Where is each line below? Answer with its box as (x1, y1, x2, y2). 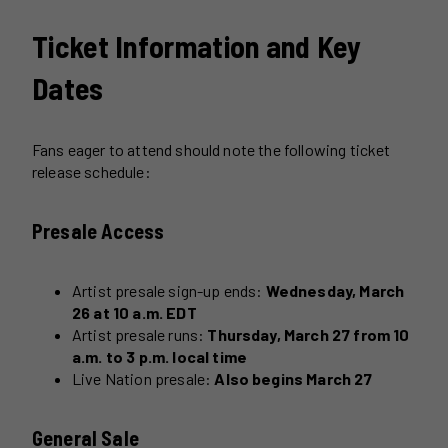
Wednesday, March (265, 280, 405, 300)
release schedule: (32, 161, 151, 181)
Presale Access (32, 219, 165, 244)
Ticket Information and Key (32, 27, 361, 64)
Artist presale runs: (72, 324, 208, 344)
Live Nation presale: (72, 368, 215, 388)
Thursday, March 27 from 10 (207, 324, 410, 344)
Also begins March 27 (214, 368, 373, 388)
